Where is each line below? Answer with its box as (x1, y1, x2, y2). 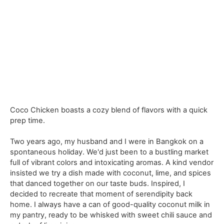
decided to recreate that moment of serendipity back (10, 189, 193, 198)
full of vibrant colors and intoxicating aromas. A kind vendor (10, 157, 214, 167)
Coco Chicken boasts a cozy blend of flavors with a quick (10, 105, 208, 115)
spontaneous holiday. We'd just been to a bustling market (10, 147, 209, 156)
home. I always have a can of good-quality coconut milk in (10, 199, 210, 209)
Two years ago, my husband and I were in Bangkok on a (10, 136, 204, 146)
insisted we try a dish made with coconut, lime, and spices (10, 168, 211, 177)
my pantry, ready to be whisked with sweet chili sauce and (10, 210, 212, 219)
